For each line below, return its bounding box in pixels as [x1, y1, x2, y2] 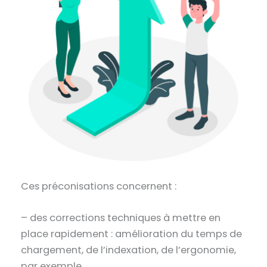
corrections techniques [49, 211, 162, 225]
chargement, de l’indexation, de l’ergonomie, [21, 243, 237, 257]
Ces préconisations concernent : [21, 179, 177, 193]
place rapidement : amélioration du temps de [21, 227, 243, 241]
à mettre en [161, 211, 221, 225]
